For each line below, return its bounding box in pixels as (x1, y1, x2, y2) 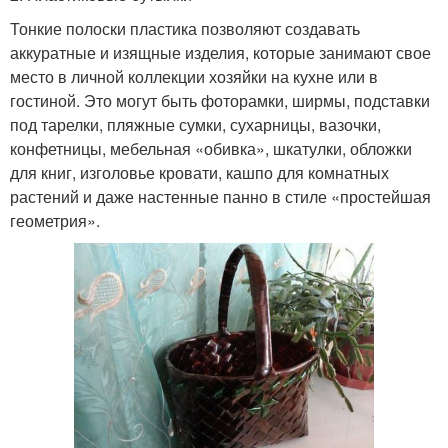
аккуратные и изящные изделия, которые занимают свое (10, 41, 431, 65)
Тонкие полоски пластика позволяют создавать (10, 17, 360, 41)
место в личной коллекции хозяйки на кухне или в (10, 65, 378, 89)
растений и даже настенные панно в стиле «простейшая (10, 185, 431, 209)
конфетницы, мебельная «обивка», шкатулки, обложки (10, 137, 412, 161)
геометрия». (10, 209, 100, 233)
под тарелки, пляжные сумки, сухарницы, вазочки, (10, 113, 381, 137)
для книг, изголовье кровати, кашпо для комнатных (10, 161, 389, 185)
